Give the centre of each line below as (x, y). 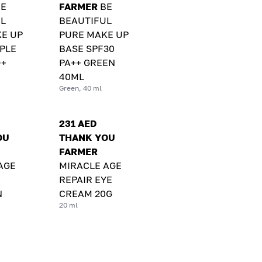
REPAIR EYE (86, 179)
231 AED (78, 123)
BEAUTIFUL (86, 20)
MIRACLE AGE (91, 165)
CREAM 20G (86, 193)
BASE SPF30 (87, 48)
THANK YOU (87, 137)
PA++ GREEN (87, 62)
